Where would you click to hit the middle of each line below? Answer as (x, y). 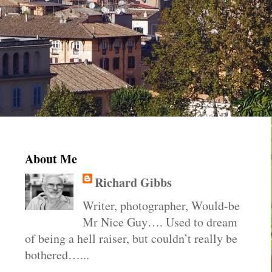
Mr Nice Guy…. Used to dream (160, 222)
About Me (51, 159)
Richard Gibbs (133, 182)
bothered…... (57, 255)
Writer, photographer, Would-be (161, 206)
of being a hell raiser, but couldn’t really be (131, 238)
